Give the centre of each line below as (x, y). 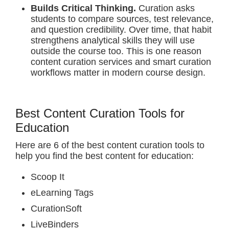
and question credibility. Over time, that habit (121, 30)
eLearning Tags (62, 193)
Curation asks (167, 8)
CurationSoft (56, 209)
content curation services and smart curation (121, 62)
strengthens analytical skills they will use (113, 40)
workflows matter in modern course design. (118, 73)
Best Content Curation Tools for (100, 113)
